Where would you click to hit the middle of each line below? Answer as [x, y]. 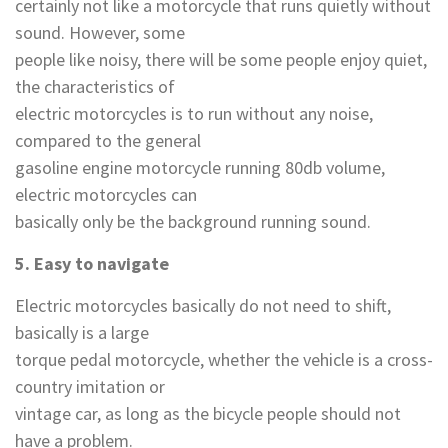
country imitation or [90, 386]
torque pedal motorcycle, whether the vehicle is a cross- [224, 359]
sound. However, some [100, 32]
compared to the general [108, 140]
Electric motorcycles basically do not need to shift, [203, 305]
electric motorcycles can [106, 194]
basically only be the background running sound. [193, 221]
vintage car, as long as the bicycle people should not [208, 413]
